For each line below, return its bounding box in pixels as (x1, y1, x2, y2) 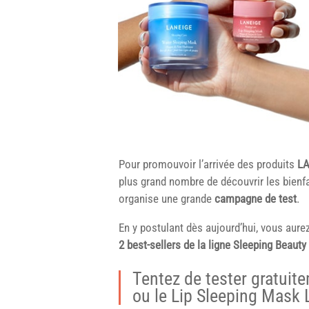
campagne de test (215, 191, 297, 206)
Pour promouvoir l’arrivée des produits (119, 157, 297, 171)
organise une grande (119, 191, 215, 206)
